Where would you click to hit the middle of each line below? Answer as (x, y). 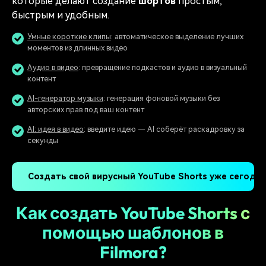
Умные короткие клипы (69, 37)
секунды (43, 141)
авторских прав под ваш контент (86, 110)
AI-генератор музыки (65, 99)
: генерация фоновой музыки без (161, 99)
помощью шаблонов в (133, 232)
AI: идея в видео (56, 129)
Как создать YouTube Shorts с (133, 213)
